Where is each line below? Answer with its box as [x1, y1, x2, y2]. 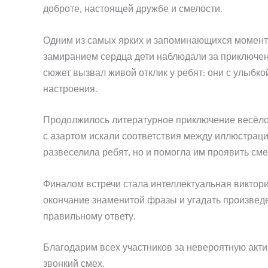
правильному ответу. [43, 210, 135, 222]
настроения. [43, 83, 97, 95]
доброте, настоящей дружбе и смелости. [43, 3, 222, 14]
